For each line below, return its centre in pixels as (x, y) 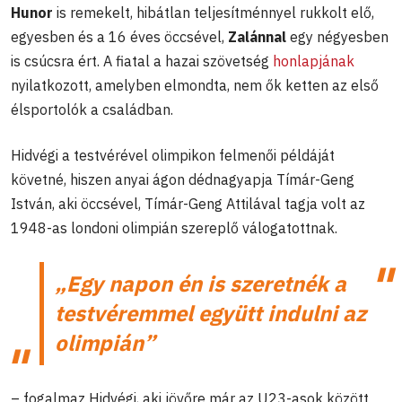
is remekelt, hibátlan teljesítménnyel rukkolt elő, (214, 12)
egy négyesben (337, 36)
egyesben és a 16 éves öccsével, (119, 36)
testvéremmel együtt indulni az (210, 313)
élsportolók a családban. (92, 109)
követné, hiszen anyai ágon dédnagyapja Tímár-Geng (183, 179)
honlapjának (314, 61)
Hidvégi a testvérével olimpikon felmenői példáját (173, 155)
